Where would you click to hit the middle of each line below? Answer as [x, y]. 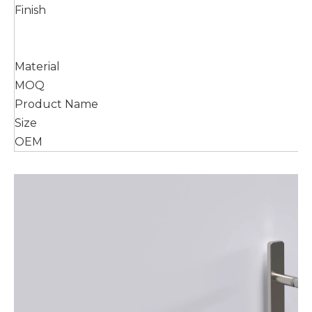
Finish [30, 10]
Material [37, 67]
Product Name [56, 104]
